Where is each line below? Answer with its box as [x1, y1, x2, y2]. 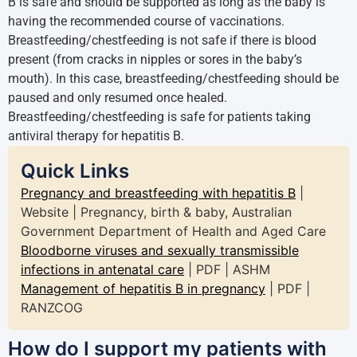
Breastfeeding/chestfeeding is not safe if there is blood [8, 33, 316, 48]
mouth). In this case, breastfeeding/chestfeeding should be [8, 71, 339, 86]
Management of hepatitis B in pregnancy [21, 280, 265, 296]
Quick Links [21, 159, 129, 182]
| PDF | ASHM [184, 261, 270, 277]
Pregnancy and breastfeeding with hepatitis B [21, 185, 296, 201]
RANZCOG [21, 300, 83, 316]
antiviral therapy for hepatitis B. [8, 128, 184, 143]
